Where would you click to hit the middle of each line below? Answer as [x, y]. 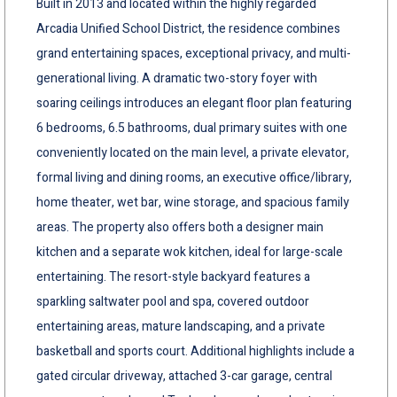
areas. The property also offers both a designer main [180, 227]
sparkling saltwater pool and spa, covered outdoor [173, 301]
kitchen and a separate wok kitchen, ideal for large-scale [190, 252]
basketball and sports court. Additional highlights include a [195, 351]
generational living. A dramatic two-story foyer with [177, 78]
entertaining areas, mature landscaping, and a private [181, 326]
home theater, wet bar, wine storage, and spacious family [193, 202]
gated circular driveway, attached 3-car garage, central [184, 376]
